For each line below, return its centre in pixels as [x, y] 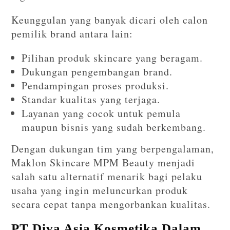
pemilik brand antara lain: [72, 33]
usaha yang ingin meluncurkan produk [100, 190]
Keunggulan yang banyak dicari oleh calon [110, 20]
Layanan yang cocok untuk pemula [101, 113]
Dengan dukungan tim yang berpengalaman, [113, 148]
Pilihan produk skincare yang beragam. [112, 57]
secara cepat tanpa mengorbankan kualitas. [111, 204]
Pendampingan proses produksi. [95, 85]
